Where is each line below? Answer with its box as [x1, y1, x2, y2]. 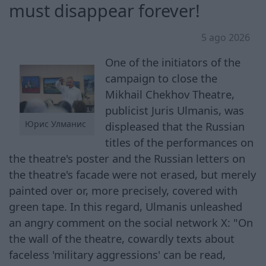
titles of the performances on [105, 134, 254, 150]
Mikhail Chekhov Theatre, [105, 86, 235, 102]
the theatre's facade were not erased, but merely [9, 166, 256, 182]
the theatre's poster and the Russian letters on [9, 150, 245, 166]
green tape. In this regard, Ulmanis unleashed [9, 198, 242, 214]
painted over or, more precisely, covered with [9, 182, 237, 198]
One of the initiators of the [105, 54, 241, 69]
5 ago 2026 [201, 30, 250, 44]
